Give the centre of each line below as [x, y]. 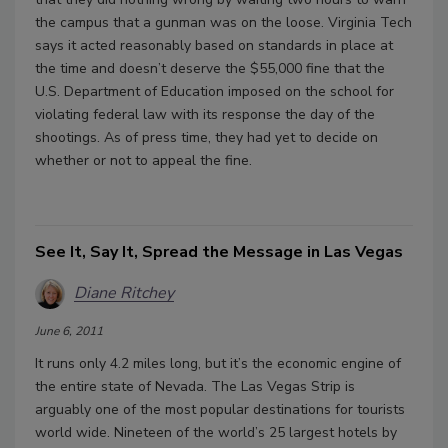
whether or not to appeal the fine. [143, 160]
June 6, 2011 [69, 330]
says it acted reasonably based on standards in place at [214, 45]
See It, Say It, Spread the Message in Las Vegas [219, 251]
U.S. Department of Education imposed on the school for [214, 91]
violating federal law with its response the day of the [205, 114]
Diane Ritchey [124, 293]
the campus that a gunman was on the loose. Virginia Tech [223, 22]
